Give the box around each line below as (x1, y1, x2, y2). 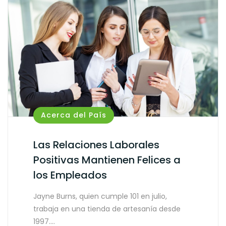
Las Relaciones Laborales (33, 137, 159, 152)
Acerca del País (41, 109, 106, 120)
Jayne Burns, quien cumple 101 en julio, (33, 191, 167, 201)
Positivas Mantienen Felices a (33, 152, 181, 167)
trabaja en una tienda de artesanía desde (33, 203, 181, 214)
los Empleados (33, 167, 107, 182)
